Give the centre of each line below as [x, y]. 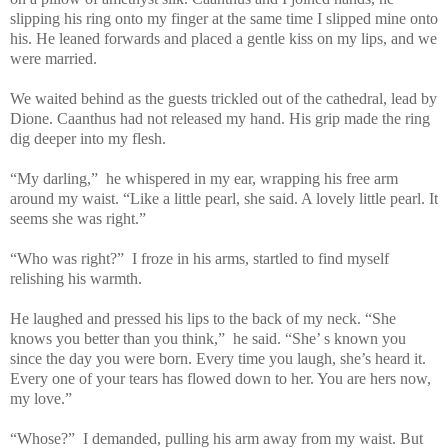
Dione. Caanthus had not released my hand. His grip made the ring [220, 118]
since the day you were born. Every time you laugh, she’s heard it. [218, 358]
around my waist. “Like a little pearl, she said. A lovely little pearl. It [224, 198]
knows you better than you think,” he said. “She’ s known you [208, 338]
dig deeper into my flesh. [88, 138]
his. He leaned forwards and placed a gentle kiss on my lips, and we [223, 38]
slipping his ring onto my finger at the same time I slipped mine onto [224, 18]
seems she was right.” [78, 218]
